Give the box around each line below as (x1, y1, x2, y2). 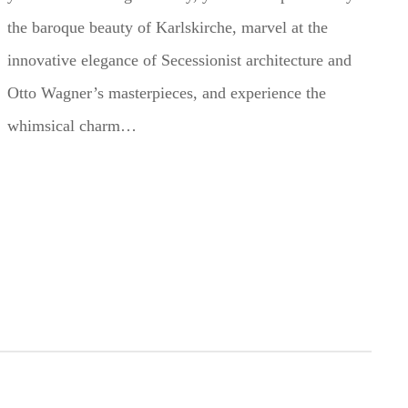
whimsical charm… (6, 117, 137, 136)
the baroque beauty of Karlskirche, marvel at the (6, 18, 328, 37)
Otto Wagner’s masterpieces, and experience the (6, 84, 326, 103)
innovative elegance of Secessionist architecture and (6, 51, 352, 70)
